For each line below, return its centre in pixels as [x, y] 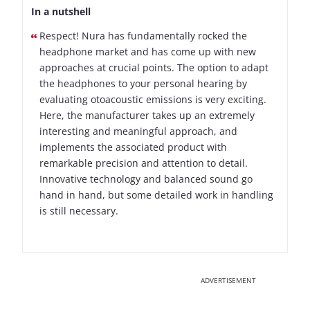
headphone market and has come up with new [148, 52]
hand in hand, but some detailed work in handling [156, 195]
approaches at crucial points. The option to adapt [154, 68]
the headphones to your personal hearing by [143, 84]
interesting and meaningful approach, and [138, 131]
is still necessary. [79, 211]
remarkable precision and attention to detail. [144, 163]
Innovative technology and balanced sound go [146, 179]
